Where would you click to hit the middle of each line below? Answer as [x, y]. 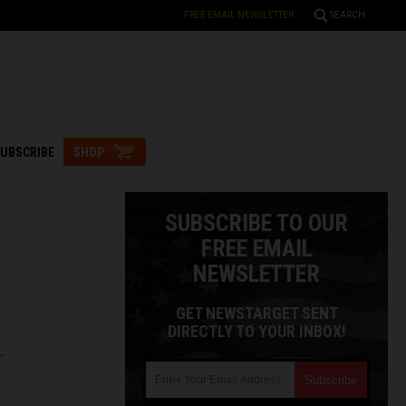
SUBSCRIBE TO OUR [256, 223]
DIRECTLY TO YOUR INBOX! [256, 331]
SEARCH [348, 15]
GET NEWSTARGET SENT [256, 313]
